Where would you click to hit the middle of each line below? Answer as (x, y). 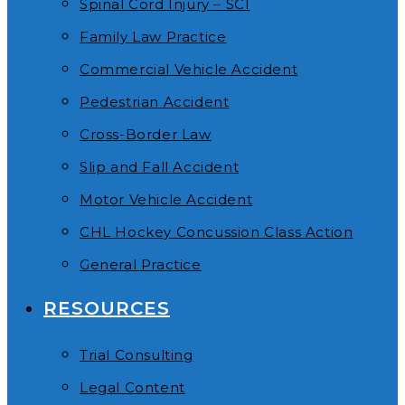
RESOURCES (107, 308)
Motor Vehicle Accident (166, 199)
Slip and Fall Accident (160, 167)
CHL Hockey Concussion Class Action (217, 232)
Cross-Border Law (146, 134)
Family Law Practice (153, 37)
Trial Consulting (137, 355)
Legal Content (132, 387)
